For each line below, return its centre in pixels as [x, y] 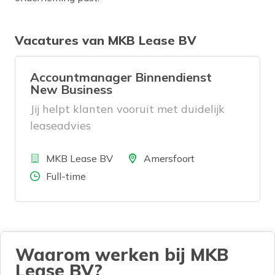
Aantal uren [44, 176]
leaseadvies [60, 126]
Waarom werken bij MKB [122, 255]
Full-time [66, 176]
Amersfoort [169, 159]
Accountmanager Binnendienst [121, 77]
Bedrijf [31, 158]
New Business [71, 90]
